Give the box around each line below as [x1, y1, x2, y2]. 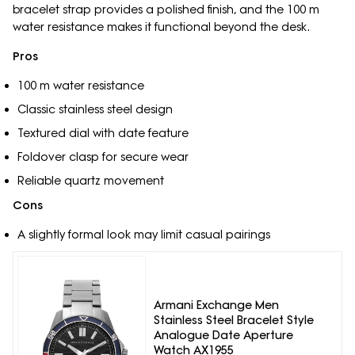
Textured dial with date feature [17, 126, 189, 141]
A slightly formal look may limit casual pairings [17, 227, 270, 242]
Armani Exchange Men [153, 297, 279, 312]
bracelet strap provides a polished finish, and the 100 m [13, 2, 319, 17]
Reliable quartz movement [17, 174, 164, 189]
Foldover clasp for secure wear [17, 150, 189, 165]
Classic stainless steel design [17, 102, 173, 117]
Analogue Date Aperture [153, 327, 293, 342]
